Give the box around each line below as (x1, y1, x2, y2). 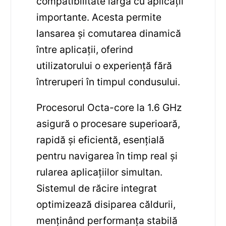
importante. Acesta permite (36, 11, 162, 23)
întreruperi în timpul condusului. (36, 75, 181, 88)
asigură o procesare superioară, (36, 117, 181, 130)
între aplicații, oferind (36, 43, 134, 55)
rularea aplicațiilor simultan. (36, 165, 163, 178)
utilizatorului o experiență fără (36, 59, 173, 72)
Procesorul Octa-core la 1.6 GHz (36, 101, 182, 114)
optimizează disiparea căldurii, (36, 198, 176, 210)
